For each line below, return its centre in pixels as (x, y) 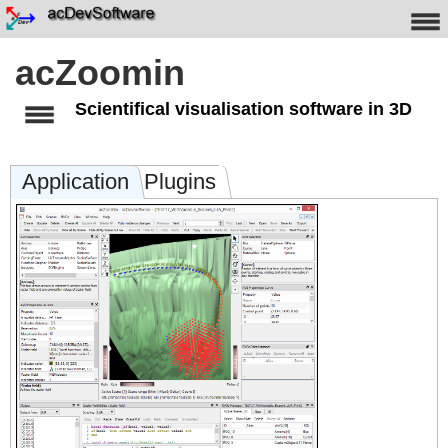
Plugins (180, 181)
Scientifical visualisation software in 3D (243, 109)
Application (75, 181)
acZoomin (100, 73)
